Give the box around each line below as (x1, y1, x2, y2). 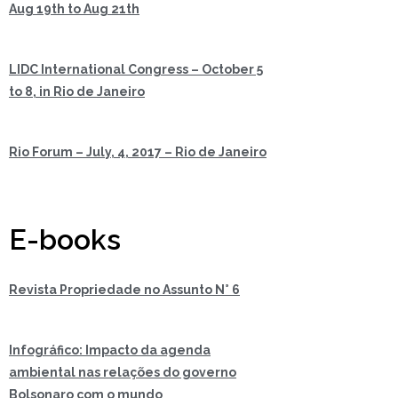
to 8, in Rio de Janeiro (9, 84, 145, 99)
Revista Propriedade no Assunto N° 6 (9, 283, 240, 298)
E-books (9, 223, 121, 257)
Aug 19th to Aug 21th (9, 2, 139, 17)
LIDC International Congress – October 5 (9, 62, 263, 77)
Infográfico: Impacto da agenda (9, 343, 211, 358)
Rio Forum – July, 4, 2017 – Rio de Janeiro (9, 145, 267, 160)
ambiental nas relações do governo (9, 365, 236, 380)
